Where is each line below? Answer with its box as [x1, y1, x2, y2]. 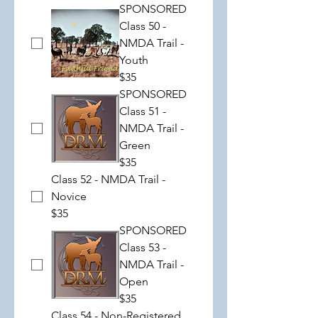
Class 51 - [119, 104, 166, 118]
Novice [51, 190, 87, 203]
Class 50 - [119, 19, 166, 33]
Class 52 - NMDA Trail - [51, 172, 165, 186]
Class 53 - [119, 241, 166, 254]
